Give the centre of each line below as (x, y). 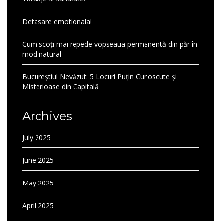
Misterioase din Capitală (60, 87)
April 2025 (38, 205)
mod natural (42, 54)
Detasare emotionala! (57, 21)
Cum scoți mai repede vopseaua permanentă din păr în (110, 44)
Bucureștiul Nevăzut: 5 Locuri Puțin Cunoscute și (99, 77)
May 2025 (38, 183)
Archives (47, 116)
